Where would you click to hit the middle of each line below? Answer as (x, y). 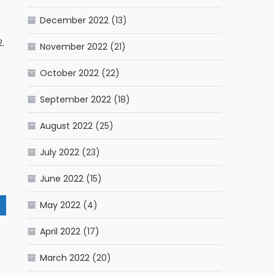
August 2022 (67, 126)
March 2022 (65, 258)
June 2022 (62, 179)
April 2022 (60, 232)
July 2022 (60, 153)
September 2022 (76, 100)
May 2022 (60, 205)
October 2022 (70, 73)
